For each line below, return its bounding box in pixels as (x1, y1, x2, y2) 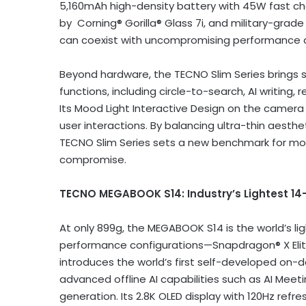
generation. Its (59, 288, 136, 303)
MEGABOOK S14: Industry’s (99, 186, 244, 201)
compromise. (59, 152, 126, 167)
